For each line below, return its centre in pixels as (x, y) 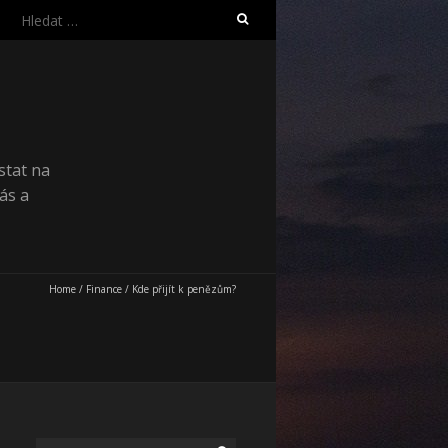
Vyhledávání (53, 15)
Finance (104, 289)
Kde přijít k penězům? (184, 289)
